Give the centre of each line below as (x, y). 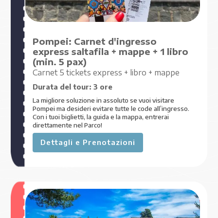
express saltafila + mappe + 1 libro (111, 52)
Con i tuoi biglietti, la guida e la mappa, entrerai (101, 117)
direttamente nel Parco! (68, 125)
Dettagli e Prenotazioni (88, 142)
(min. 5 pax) (60, 62)
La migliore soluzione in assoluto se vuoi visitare (104, 100)
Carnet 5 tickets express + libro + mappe (106, 73)
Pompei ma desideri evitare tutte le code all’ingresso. (111, 109)
